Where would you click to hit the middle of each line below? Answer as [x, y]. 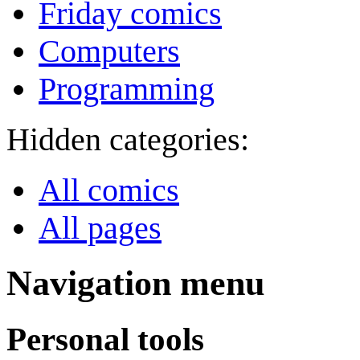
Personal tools [105, 340]
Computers [109, 51]
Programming [127, 89]
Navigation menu [135, 284]
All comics [109, 190]
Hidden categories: [128, 140]
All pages [100, 228]
